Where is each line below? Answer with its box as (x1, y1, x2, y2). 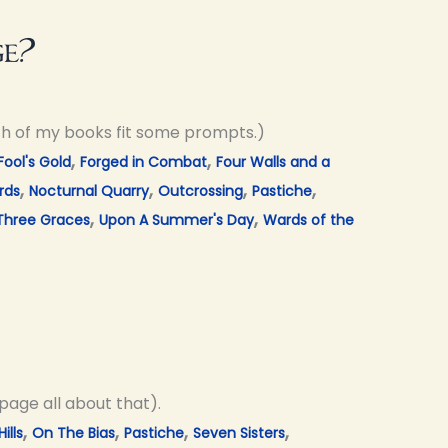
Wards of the (263, 209, 354, 230)
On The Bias (32, 422, 115, 443)
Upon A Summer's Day (99, 209, 254, 230)
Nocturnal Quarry (29, 180, 149, 201)
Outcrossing (158, 180, 243, 201)
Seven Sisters (193, 422, 285, 443)
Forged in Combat (80, 151, 207, 172)
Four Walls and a (216, 151, 330, 172)
